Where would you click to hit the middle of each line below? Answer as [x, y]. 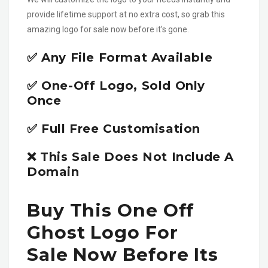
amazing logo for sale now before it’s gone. [108, 29]
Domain [53, 171]
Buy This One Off [111, 210]
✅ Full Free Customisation [114, 128]
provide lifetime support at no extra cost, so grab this [126, 14]
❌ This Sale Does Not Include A [130, 156]
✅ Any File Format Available [120, 57]
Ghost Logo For [103, 232]
